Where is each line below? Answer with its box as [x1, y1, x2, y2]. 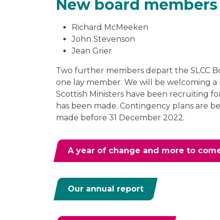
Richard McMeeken [72, 22, 148, 32]
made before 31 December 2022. [56, 112, 185, 122]
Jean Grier [72, 46, 112, 55]
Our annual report [68, 184, 143, 193]
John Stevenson [72, 34, 135, 44]
